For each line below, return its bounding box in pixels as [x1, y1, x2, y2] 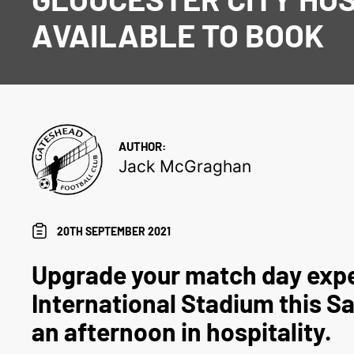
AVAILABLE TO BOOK [32, 16, 325, 54]
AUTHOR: [119, 139, 167, 153]
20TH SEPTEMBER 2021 [57, 224, 171, 238]
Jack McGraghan [119, 156, 252, 176]
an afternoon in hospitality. [32, 316, 333, 346]
